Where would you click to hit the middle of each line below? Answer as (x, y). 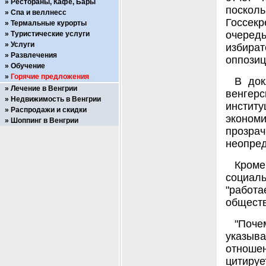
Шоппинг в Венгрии (45, 121)
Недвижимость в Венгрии (56, 99)
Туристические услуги (50, 34)
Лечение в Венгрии (44, 88)
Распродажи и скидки (49, 110)
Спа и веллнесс (39, 12)
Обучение (28, 66)
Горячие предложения (50, 77)
